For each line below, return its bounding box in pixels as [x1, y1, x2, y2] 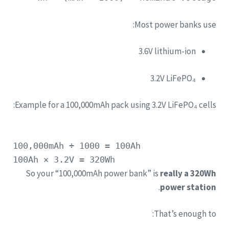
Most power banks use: [134, 18, 216, 30]
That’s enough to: [154, 208, 216, 220]
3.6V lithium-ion [139, 45, 196, 57]
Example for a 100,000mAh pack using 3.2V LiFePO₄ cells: [15, 99, 216, 111]
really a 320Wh [160, 167, 216, 179]
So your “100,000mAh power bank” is [26, 167, 160, 179]
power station [160, 181, 216, 193]
